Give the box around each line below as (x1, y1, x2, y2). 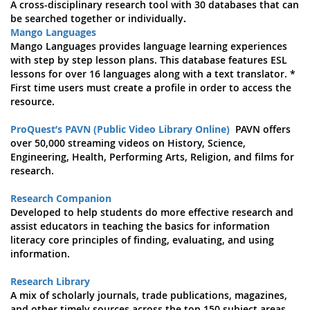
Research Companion (10, 192, 111, 205)
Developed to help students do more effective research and (10, 206, 293, 219)
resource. (10, 95, 55, 108)
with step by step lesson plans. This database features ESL (10, 53, 287, 66)
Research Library (10, 275, 90, 288)
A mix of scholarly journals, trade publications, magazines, (10, 289, 287, 302)
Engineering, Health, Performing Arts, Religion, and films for (10, 150, 294, 163)
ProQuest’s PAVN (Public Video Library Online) (10, 122, 230, 136)
